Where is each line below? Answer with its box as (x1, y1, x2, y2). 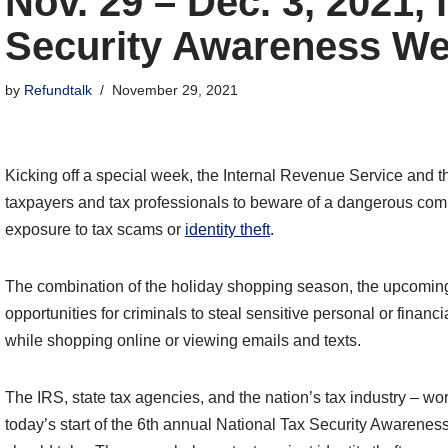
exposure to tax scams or (5, 221, 185, 239)
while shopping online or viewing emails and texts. (5, 332, 361, 350)
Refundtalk (24, 82, 92, 99)
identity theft (185, 221, 270, 239)
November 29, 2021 (112, 82, 238, 99)
